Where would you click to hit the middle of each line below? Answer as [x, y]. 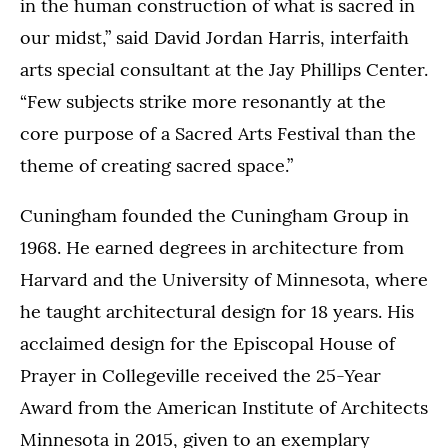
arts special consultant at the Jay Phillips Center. [224, 69]
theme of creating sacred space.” [156, 165]
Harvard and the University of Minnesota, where [224, 279]
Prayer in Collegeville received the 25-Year [200, 375]
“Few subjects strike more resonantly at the [203, 101]
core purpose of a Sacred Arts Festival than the [218, 133]
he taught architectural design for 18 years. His [217, 311]
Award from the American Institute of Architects [224, 407]
